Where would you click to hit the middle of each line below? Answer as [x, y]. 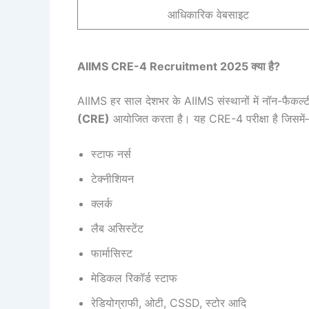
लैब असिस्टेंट [117, 229]
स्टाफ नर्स [111, 154]
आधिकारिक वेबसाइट [208, 14]
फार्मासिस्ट [112, 253]
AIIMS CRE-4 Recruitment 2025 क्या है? [179, 66]
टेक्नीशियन [112, 179]
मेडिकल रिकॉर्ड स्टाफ [134, 278]
